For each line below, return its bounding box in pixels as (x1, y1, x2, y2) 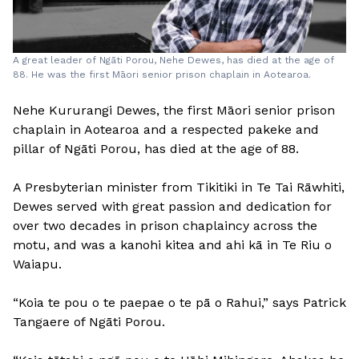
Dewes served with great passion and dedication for (13, 199, 332, 214)
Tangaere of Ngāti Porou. (13, 314, 165, 329)
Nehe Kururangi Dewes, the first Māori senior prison (13, 103, 335, 118)
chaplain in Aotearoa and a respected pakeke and (13, 122, 319, 137)
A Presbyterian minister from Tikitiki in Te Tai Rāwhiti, (13, 179, 345, 195)
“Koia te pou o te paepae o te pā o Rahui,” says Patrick (13, 295, 346, 310)
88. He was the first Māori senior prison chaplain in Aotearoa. (13, 69, 311, 80)
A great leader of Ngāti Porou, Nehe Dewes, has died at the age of (13, 54, 334, 66)
